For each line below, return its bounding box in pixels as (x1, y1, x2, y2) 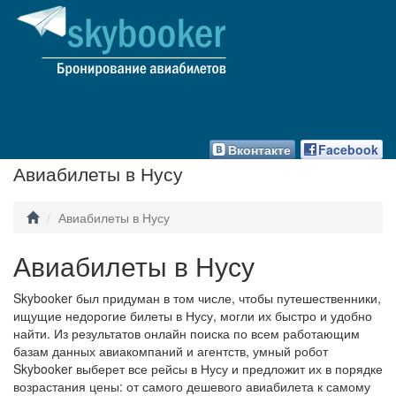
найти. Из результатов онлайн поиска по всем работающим (13, 324, 360, 342)
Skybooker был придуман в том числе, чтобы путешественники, (13, 289, 381, 307)
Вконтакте (228, 141, 291, 158)
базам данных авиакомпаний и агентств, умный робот (13, 342, 328, 360)
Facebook (318, 141, 378, 158)
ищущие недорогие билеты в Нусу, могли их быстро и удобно (13, 307, 372, 324)
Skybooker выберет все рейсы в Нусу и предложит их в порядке (13, 360, 383, 377)
